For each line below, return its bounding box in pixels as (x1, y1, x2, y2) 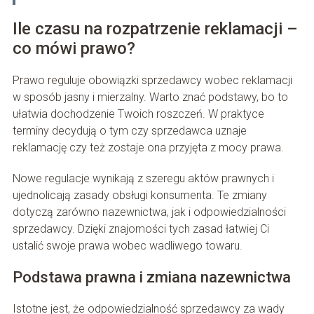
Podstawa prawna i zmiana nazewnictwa (12, 268, 291, 287)
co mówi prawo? (12, 39, 135, 59)
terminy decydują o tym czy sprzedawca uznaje (12, 124, 247, 138)
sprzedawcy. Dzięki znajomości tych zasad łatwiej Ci (12, 222, 269, 236)
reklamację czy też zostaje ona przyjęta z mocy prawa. (12, 141, 284, 155)
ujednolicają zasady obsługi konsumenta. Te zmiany (12, 189, 267, 203)
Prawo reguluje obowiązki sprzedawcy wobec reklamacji (12, 74, 292, 88)
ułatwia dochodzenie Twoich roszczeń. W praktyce (12, 107, 264, 121)
